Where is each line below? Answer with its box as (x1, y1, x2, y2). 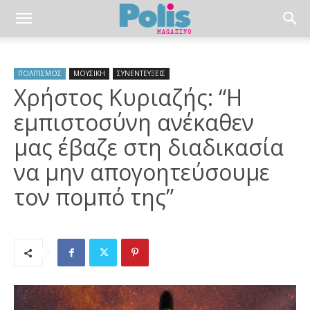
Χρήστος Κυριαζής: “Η (14, 82, 242, 112)
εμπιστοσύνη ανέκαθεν (14, 107, 254, 137)
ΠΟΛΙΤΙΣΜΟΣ (18, 69, 62, 78)
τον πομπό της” (14, 182, 174, 212)
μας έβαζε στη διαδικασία (14, 132, 284, 162)
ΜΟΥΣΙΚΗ (73, 69, 105, 78)
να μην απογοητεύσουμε (14, 157, 270, 187)
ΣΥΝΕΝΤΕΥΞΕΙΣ (117, 69, 165, 78)
